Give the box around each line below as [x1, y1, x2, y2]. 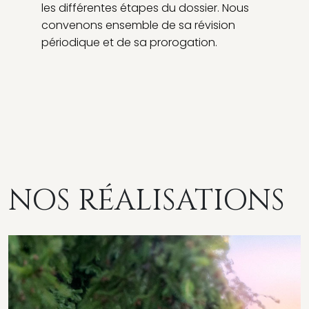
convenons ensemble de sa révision [41, 17, 235, 33]
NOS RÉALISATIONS [8, 180, 285, 221]
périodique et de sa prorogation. [41, 34, 217, 50]
